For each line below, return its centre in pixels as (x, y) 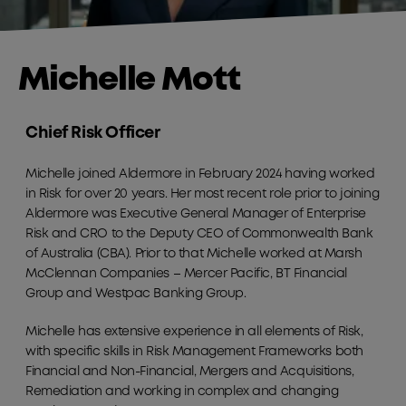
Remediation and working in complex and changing (182, 392)
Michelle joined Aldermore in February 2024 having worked (200, 174)
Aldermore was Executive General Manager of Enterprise (196, 214)
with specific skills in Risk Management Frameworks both (194, 352)
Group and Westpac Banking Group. (136, 294)
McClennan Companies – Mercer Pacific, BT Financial (186, 274)
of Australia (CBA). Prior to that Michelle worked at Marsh (194, 254)
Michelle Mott (129, 81)
